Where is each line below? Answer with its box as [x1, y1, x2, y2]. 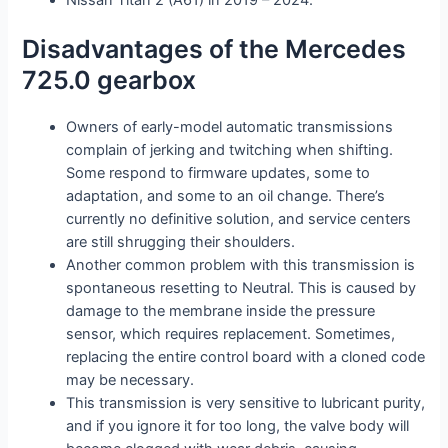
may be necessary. [66, 370, 195, 389]
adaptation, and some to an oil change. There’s [66, 186, 386, 205]
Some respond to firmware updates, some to [66, 163, 371, 182]
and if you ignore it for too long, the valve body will [66, 416, 410, 435]
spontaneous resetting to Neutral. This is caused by [66, 278, 417, 297]
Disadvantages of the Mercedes [22, 33, 407, 64]
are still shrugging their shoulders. [66, 232, 296, 251]
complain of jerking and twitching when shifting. [66, 140, 394, 159]
